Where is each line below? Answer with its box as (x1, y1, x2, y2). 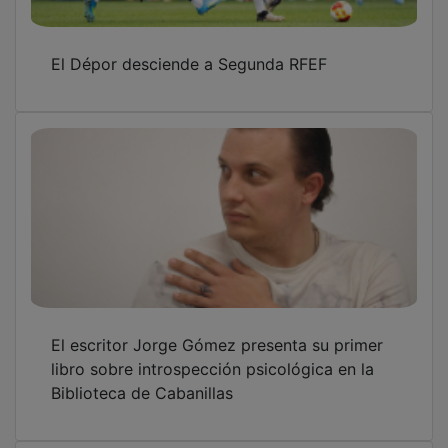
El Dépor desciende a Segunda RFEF (51, 39, 327, 60)
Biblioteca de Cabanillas (51, 368, 233, 389)
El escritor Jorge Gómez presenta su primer (51, 320, 383, 341)
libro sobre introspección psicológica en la (51, 344, 374, 365)
